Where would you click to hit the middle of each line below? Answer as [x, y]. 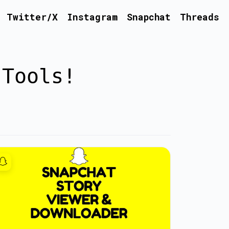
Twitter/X [32, 17]
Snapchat [148, 17]
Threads [199, 17]
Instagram [92, 17]
